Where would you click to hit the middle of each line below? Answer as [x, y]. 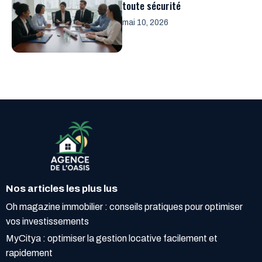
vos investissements [47, 222]
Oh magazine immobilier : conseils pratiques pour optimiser [124, 207]
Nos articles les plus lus [62, 189]
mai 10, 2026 [145, 23]
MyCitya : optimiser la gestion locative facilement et [112, 239]
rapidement [29, 253]
